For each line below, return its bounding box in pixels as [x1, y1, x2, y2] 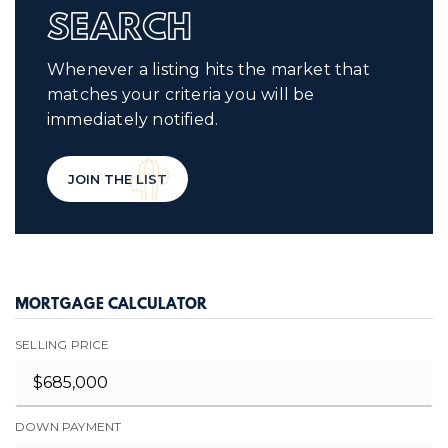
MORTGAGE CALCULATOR [15, 297, 207, 314]
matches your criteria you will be [47, 85, 315, 104]
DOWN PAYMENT [15, 419, 122, 434]
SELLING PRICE [15, 337, 110, 352]
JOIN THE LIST [68, 171, 167, 187]
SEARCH [47, 13, 192, 45]
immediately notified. [47, 110, 219, 129]
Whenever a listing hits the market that [47, 60, 370, 79]
